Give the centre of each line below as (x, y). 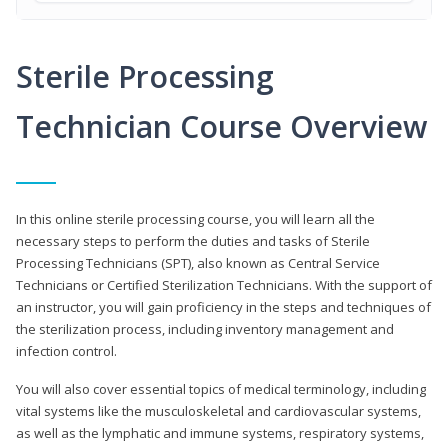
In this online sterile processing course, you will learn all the (195, 218)
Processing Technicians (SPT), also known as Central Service (198, 262)
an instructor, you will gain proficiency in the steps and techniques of (223, 306)
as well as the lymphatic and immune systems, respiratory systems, (220, 432)
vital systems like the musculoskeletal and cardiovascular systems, (218, 410)
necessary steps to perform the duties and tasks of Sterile (193, 240)
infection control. (66, 350)
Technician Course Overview (221, 126)
